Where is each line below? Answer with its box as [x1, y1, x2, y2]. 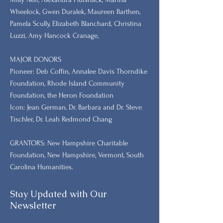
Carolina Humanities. [10, 162, 73, 171]
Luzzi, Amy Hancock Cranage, [10, 31, 101, 40]
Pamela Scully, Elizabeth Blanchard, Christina [10, 19, 141, 28]
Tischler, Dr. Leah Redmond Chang [10, 114, 112, 123]
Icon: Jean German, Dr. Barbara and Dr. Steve [10, 103, 142, 111]
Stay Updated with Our [10, 188, 107, 200]
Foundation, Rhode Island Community [10, 79, 124, 88]
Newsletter [10, 199, 56, 211]
